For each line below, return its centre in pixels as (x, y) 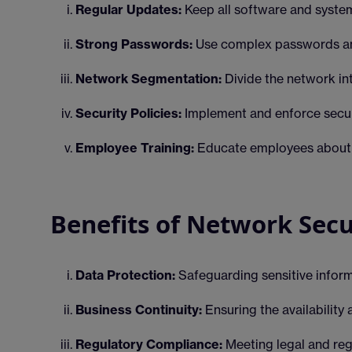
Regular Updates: (128, 9)
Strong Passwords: (134, 44)
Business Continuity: (139, 310)
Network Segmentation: (148, 79)
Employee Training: (135, 148)
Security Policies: (128, 113)
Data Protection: (125, 275)
